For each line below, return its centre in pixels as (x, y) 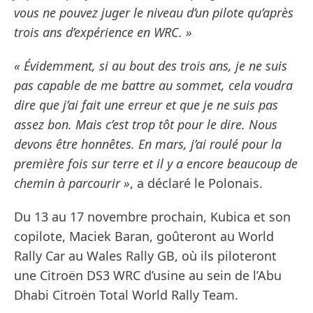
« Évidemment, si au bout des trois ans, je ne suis (151, 66)
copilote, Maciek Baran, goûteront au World (144, 236)
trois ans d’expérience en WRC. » (103, 32)
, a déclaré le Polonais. (196, 183)
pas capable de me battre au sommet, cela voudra (153, 86)
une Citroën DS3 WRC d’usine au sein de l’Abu (148, 276)
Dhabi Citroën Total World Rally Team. (126, 295)
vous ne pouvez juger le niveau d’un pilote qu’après (154, 13)
